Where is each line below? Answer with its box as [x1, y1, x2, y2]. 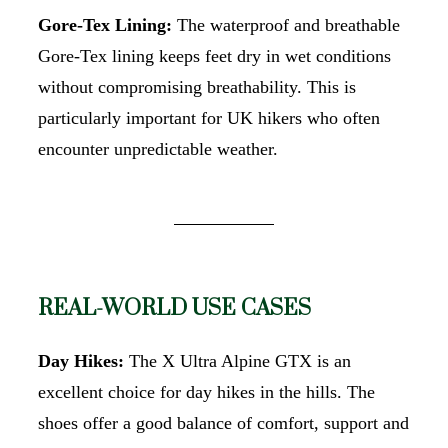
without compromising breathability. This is [38, 76, 356, 97]
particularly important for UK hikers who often [38, 107, 380, 128]
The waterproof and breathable [172, 14, 400, 35]
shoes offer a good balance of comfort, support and [38, 412, 409, 433]
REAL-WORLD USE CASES [38, 294, 311, 322]
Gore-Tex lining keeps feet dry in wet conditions [38, 45, 391, 66]
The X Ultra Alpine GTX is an [124, 350, 351, 371]
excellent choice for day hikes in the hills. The [38, 381, 375, 402]
